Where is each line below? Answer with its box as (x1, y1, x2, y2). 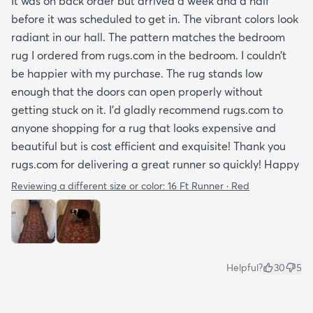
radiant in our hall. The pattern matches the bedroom (11, 29, 285, 44)
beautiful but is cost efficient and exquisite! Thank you (11, 138, 286, 153)
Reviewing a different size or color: (11, 179, 168, 192)
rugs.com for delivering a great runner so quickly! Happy (11, 156, 299, 171)
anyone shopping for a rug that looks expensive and (11, 120, 276, 135)
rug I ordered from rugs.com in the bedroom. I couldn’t (11, 48, 286, 62)
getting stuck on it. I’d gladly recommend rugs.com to (11, 102, 283, 117)
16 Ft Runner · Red (168, 179, 249, 192)
